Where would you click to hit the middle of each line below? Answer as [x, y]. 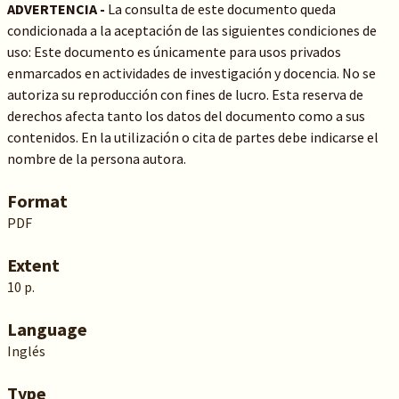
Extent [33, 265]
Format [37, 201]
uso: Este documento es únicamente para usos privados [174, 52]
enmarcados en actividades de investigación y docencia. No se [191, 73]
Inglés [26, 351]
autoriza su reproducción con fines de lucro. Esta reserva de [185, 94]
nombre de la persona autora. [96, 159]
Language [47, 329]
